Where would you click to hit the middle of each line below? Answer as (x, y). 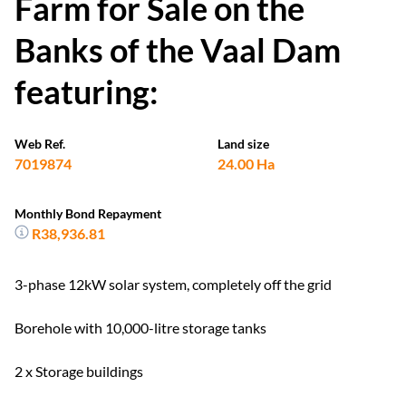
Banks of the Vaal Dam (178, 50)
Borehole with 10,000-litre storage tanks (140, 328)
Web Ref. (40, 144)
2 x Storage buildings (79, 371)
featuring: (87, 92)
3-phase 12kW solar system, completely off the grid (173, 284)
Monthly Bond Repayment (88, 213)
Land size (243, 144)
